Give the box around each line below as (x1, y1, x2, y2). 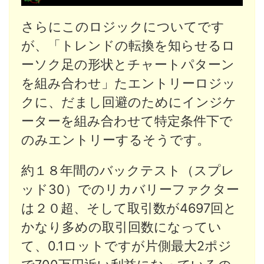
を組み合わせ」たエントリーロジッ (21, 75, 236, 91)
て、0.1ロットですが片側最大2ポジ (21, 237, 232, 253)
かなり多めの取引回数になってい (21, 219, 222, 235)
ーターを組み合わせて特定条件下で (21, 113, 233, 128)
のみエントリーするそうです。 (21, 131, 210, 147)
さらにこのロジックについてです (21, 18, 225, 34)
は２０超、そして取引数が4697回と (21, 200, 237, 216)
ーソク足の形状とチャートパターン (21, 56, 235, 72)
